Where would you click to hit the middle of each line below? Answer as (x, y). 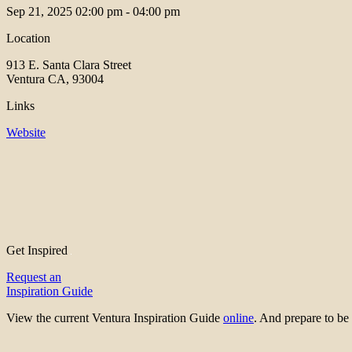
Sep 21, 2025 (41, 12)
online (238, 318)
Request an (34, 277)
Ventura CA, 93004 (55, 79)
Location (28, 38)
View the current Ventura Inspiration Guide (115, 318)
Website (26, 133)
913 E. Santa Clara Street (69, 65)
